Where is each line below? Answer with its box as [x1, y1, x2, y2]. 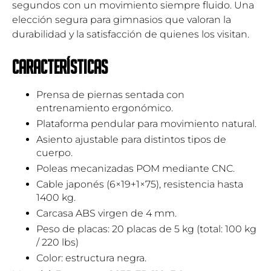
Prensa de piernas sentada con [36, 88, 184, 100]
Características [12, 56, 108, 77]
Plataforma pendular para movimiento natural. [36, 117, 256, 129]
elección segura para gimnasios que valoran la [12, 14, 231, 26]
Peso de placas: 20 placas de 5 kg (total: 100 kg [36, 223, 256, 235]
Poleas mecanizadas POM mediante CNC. [36, 162, 235, 174]
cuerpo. [36, 146, 73, 158]
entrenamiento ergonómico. [36, 102, 173, 114]
